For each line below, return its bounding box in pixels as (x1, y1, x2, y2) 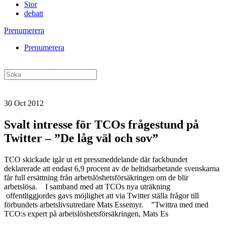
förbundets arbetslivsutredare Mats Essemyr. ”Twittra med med (4, 200, 208, 209)
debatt (24, 9, 43, 18)
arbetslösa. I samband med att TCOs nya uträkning (4, 182, 170, 191)
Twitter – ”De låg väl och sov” (4, 131, 158, 145)
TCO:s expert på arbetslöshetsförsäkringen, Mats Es (4, 209, 168, 218)
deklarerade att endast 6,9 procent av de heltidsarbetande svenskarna (4, 164, 219, 173)
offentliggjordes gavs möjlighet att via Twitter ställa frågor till (4, 191, 199, 200)
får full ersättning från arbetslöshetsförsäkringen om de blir (4, 173, 188, 182)
